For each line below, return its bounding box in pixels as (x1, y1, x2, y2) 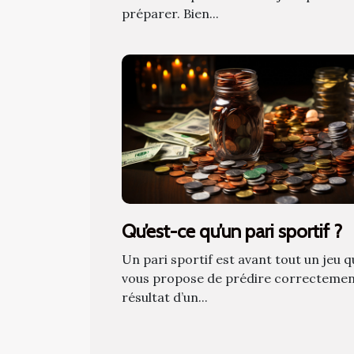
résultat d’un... (122, 288, 208, 305)
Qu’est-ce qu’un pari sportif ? (122, 219, 342, 243)
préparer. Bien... (122, 6, 219, 22)
